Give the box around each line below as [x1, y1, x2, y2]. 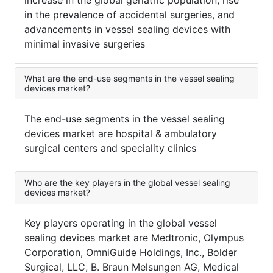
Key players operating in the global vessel [24, 217, 217, 230]
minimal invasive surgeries [24, 38, 145, 51]
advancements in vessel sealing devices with [24, 23, 230, 36]
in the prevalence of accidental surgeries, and [24, 9, 235, 21]
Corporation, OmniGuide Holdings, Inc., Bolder [24, 246, 237, 259]
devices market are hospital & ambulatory [24, 127, 217, 140]
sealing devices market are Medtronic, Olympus [24, 232, 244, 244]
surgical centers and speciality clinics [24, 142, 196, 155]
